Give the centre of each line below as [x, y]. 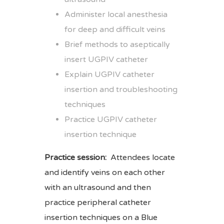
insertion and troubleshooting [121, 89]
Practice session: [75, 157]
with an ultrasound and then [98, 187]
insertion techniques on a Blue [101, 217]
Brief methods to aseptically [117, 44]
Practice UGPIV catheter [111, 119]
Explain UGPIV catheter [109, 74]
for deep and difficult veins [115, 29]
